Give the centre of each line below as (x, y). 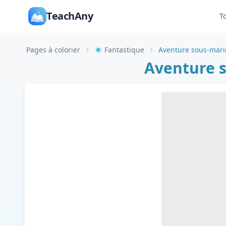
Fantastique (124, 50)
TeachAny (70, 16)
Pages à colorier (53, 50)
